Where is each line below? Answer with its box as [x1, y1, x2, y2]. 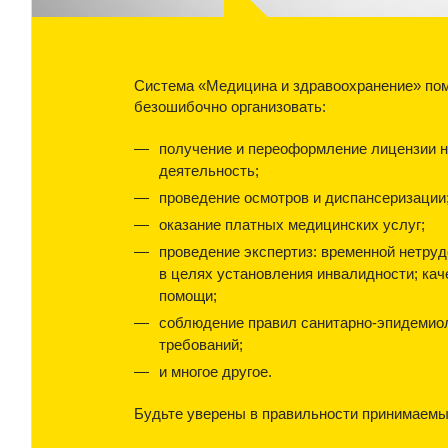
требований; [159, 336, 243, 353]
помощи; [159, 287, 217, 304]
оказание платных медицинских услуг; [159, 216, 425, 233]
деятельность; [159, 162, 259, 179]
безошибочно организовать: [134, 98, 326, 115]
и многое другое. [159, 363, 272, 380]
